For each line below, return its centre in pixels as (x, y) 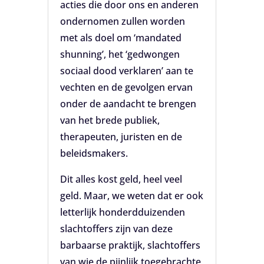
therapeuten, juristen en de (121, 136)
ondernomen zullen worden (122, 21)
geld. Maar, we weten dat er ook (131, 195)
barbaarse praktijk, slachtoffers (130, 245)
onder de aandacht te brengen (128, 103)
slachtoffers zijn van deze (116, 228)
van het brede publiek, (110, 120)
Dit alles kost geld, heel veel (121, 179)
